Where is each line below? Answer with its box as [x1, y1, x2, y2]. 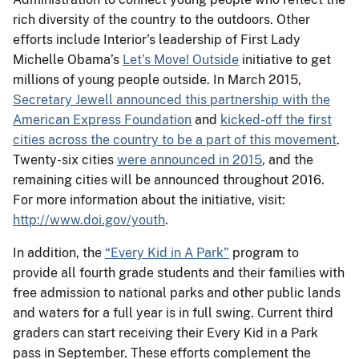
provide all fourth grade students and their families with [13, 264, 345, 280]
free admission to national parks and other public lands [13, 284, 341, 301]
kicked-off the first [220, 111, 332, 127]
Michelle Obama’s [13, 51, 123, 67]
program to [229, 244, 299, 260]
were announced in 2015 [117, 151, 262, 167]
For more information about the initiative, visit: [13, 192, 285, 208]
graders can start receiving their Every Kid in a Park [13, 325, 318, 341]
